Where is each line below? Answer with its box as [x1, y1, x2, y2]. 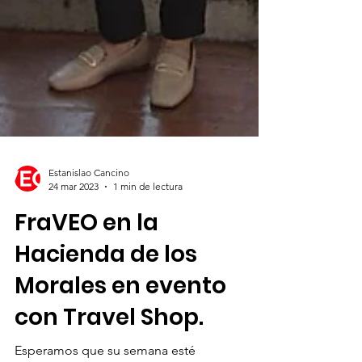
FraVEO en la [15, 296, 158, 327]
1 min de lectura [113, 269, 183, 281]
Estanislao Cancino [48, 255, 129, 267]
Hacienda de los [15, 327, 197, 359]
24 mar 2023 [48, 269, 99, 281]
